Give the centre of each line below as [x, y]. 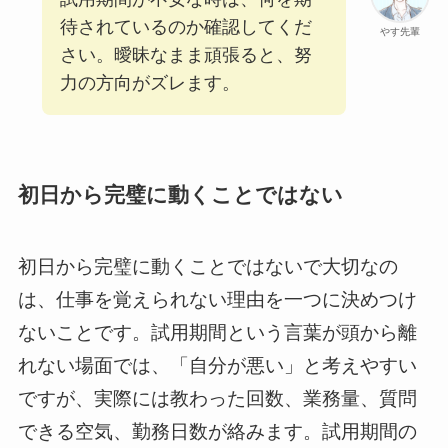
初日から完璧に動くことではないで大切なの [207, 267]
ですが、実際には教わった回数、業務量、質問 [217, 399]
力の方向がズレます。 [149, 82]
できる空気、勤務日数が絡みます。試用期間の [217, 432]
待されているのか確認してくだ [185, 26]
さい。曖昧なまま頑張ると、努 [185, 54]
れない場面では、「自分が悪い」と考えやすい [217, 366]
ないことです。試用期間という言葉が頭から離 [217, 333]
